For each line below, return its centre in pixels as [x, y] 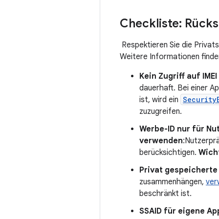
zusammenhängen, [173, 182]
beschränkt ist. [165, 194]
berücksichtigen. [169, 153]
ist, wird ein [160, 100]
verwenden [161, 141]
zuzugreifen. [161, 111]
